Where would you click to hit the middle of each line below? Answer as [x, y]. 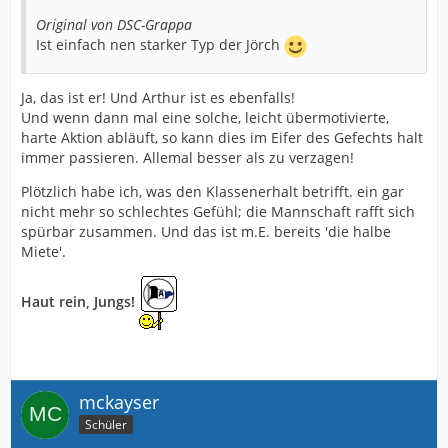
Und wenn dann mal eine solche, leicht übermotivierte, [205, 117]
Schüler [106, 425]
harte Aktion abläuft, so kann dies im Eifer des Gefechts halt [222, 137]
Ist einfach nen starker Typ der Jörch [160, 44]
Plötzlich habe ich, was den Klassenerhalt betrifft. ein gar [212, 191]
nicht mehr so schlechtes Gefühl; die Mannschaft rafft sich [218, 211]
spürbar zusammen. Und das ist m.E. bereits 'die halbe [206, 231]
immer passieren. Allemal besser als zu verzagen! [187, 157]
